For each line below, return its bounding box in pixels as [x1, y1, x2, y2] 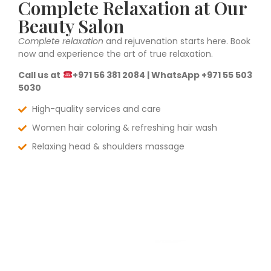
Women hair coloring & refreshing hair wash [31, 122, 217, 134]
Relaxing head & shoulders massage [31, 140, 184, 153]
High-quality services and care [31, 103, 161, 116]
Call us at [18, 69, 60, 82]
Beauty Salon [18, 13, 124, 38]
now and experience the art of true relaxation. [18, 47, 213, 60]
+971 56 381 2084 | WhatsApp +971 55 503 [72, 69, 252, 82]
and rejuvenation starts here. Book [103, 34, 250, 47]
